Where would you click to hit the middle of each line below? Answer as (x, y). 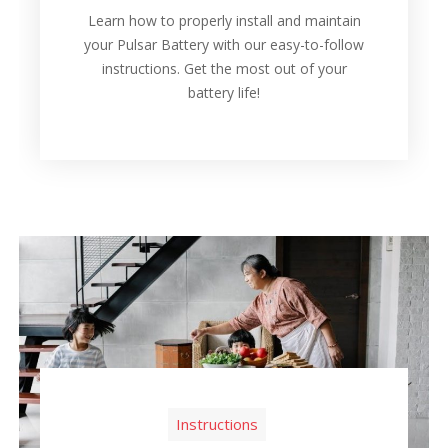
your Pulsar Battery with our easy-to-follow (224, 45)
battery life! (224, 93)
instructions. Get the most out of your (224, 69)
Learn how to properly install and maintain (224, 21)
